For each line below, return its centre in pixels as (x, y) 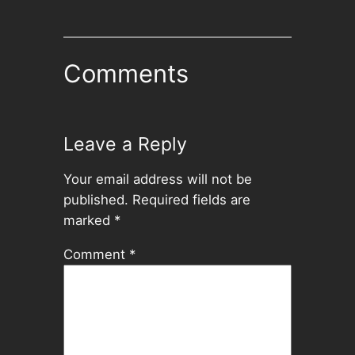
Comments (126, 74)
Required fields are (191, 199)
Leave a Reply (125, 144)
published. (95, 199)
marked (88, 220)
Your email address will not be (157, 179)
